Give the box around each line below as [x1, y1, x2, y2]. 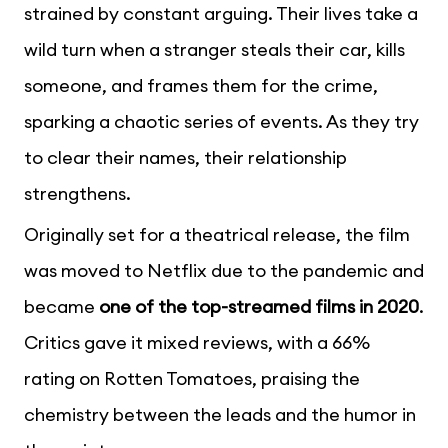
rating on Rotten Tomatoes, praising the [24, 366, 360, 390]
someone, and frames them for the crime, [24, 73, 378, 97]
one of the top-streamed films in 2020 [99, 294, 419, 318]
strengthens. [24, 181, 131, 205]
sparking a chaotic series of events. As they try [24, 109, 419, 133]
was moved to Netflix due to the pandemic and [24, 258, 424, 282]
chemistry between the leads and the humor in [24, 402, 416, 426]
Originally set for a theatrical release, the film [24, 222, 410, 246]
